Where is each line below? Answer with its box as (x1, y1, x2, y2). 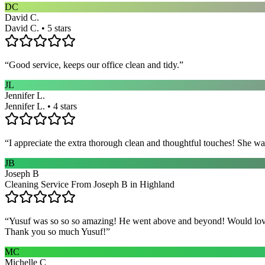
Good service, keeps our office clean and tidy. (9, 59, 179, 70)
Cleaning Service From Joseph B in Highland (5, 179, 174, 189)
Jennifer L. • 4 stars (5, 101, 77, 111)
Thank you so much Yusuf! (5, 226, 106, 237)
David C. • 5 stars (5, 22, 71, 33)
